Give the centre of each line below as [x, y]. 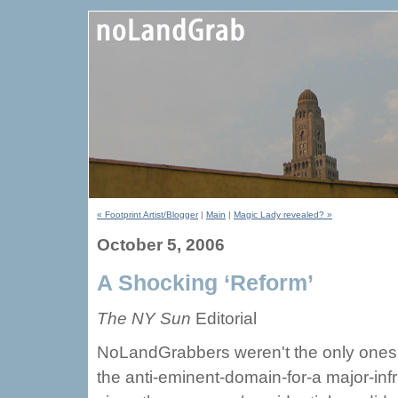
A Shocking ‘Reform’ [205, 283]
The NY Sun [144, 318]
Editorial [224, 318]
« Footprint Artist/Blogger [147, 215]
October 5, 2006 [161, 245]
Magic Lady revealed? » [283, 215]
